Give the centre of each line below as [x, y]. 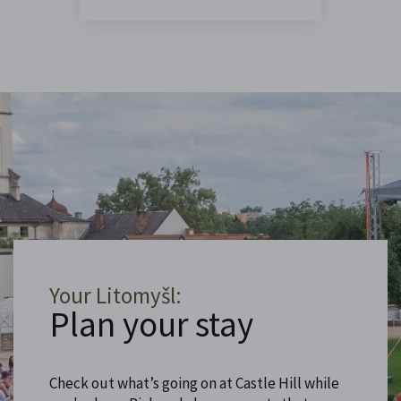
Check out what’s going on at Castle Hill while [194, 383]
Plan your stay [151, 324]
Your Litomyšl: [115, 295]
